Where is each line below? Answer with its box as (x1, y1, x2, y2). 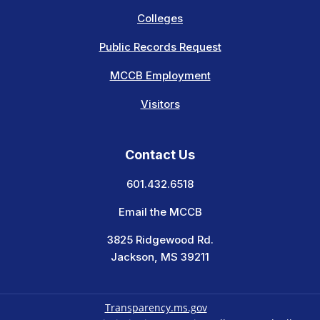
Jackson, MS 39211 (111, 250, 209, 264)
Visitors (140, 97, 180, 111)
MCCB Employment (109, 69, 211, 82)
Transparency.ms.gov (104, 300, 207, 314)
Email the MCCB (118, 205, 202, 219)
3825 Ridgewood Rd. (106, 233, 214, 246)
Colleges (137, 11, 183, 25)
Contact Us (125, 147, 195, 162)
